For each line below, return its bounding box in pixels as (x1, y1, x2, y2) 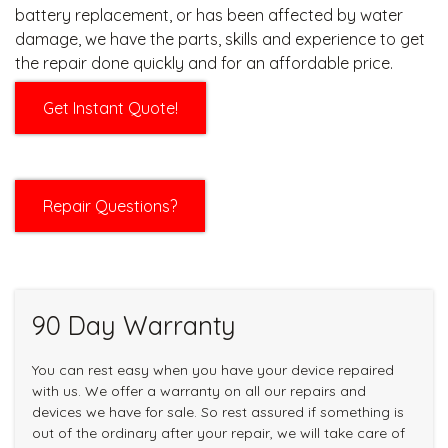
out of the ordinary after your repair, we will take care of (31, 424, 405, 443)
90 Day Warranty (31, 309, 236, 342)
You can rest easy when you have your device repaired (31, 361, 394, 380)
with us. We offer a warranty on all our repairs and (31, 382, 366, 401)
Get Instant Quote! (43, 97, 178, 118)
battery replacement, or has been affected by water (15, 4, 403, 25)
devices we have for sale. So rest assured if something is (31, 403, 404, 422)
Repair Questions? (43, 195, 177, 216)
